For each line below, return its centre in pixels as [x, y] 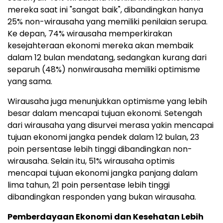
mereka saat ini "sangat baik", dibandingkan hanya [105, 10]
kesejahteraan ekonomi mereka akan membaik [101, 46]
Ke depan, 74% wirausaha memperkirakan [90, 34]
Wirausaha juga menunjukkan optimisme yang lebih [107, 102]
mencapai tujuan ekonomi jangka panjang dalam [103, 173]
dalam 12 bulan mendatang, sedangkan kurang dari [107, 58]
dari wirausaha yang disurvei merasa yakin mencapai [111, 125]
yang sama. [30, 82]
